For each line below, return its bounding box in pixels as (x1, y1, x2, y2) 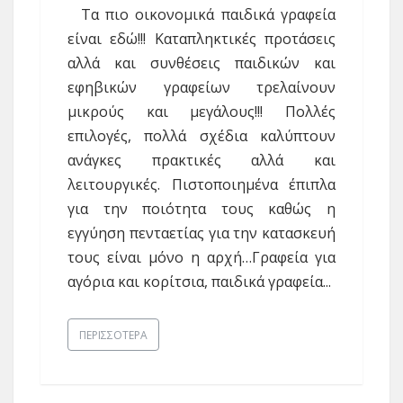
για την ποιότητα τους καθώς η (67, 199, 336, 219)
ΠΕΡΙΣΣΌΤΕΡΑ (79, 327, 148, 343)
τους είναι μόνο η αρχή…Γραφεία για (67, 247, 336, 268)
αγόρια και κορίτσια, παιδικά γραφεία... (67, 272, 331, 292)
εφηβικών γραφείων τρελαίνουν (67, 77, 336, 98)
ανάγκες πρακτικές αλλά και (67, 150, 336, 171)
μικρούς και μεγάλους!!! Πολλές (67, 102, 336, 122)
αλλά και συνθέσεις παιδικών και (67, 53, 336, 74)
